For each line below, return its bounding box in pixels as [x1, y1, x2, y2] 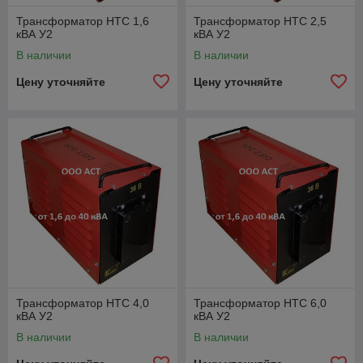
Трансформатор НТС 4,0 [16, 297, 149, 310]
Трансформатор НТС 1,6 [16, 15, 149, 28]
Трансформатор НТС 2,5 [194, 15, 327, 28]
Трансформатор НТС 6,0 [194, 297, 327, 310]
